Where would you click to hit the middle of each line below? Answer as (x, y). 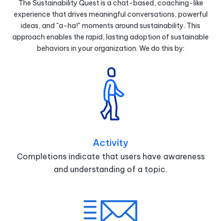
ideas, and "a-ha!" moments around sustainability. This (110, 26)
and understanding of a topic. (110, 169)
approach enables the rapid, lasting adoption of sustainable (110, 37)
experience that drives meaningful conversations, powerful (110, 15)
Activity (110, 143)
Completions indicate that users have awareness (110, 157)
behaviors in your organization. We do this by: (110, 49)
